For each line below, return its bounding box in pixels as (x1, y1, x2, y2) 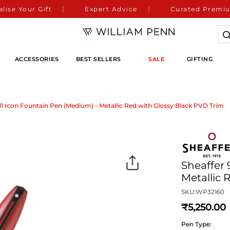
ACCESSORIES (14, 55, 59, 63)
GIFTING (186, 55, 213, 63)
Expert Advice (85, 5, 138, 13)
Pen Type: (181, 220, 212, 228)
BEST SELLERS (75, 55, 121, 63)
